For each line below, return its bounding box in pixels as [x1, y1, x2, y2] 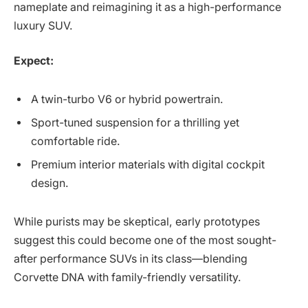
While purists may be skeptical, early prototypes [14, 214, 260, 228]
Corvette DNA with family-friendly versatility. [14, 270, 241, 284]
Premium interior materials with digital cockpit [31, 158, 265, 172]
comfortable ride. [31, 135, 120, 148]
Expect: [14, 54, 54, 68]
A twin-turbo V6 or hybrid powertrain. [31, 93, 223, 107]
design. [31, 177, 69, 190]
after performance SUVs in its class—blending [14, 252, 247, 265]
